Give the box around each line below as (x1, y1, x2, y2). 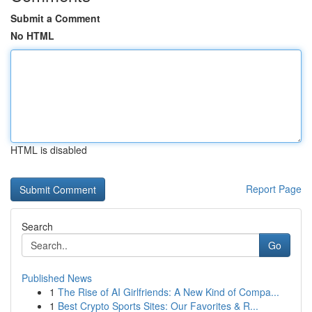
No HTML (10, 29, 54, 42)
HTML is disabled (10, 143, 87, 157)
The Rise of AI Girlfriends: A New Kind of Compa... (58, 285, 279, 299)
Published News (22, 271, 92, 285)
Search (22, 219, 53, 233)
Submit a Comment (10, 11, 100, 25)
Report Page (246, 182, 302, 196)
